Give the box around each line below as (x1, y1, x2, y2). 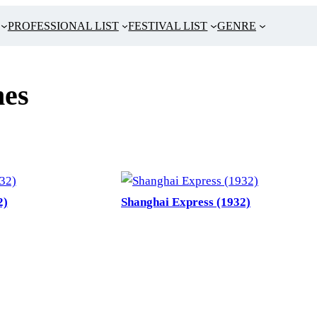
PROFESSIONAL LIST (7, 20, 119, 32)
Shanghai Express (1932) (121, 195, 250, 209)
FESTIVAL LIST (128, 20, 208, 32)
